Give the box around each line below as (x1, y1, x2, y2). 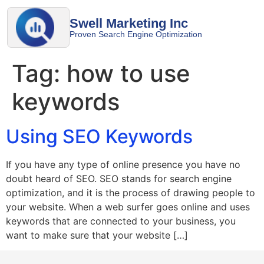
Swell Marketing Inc (70, 15, 188, 31)
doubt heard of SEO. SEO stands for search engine (6, 173, 232, 184)
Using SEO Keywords (6, 125, 193, 148)
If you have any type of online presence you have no (6, 159, 240, 170)
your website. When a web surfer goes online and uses (6, 201, 250, 213)
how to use (67, 59, 190, 88)
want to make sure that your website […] (6, 229, 188, 241)
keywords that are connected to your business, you (6, 215, 236, 227)
